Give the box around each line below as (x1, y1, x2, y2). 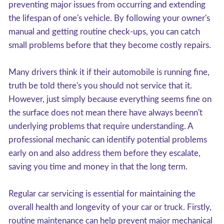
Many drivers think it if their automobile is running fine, (8, 68, 209, 76)
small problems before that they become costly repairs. (8, 41, 211, 49)
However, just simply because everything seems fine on (8, 95, 211, 103)
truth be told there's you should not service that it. (8, 81, 192, 90)
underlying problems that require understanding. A (8, 122, 193, 130)
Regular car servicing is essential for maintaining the (8, 189, 195, 198)
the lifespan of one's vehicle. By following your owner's (8, 14, 210, 22)
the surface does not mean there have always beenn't (8, 108, 202, 117)
